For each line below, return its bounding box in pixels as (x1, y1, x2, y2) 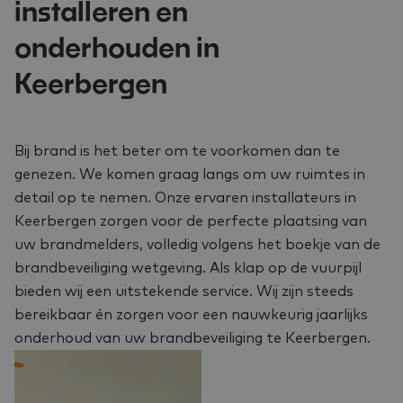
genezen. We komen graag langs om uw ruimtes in (14, 167, 365, 182)
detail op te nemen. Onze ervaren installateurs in (14, 191, 356, 205)
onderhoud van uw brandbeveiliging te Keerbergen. (14, 331, 371, 345)
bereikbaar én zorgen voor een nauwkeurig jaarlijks (14, 308, 368, 322)
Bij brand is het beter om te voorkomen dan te (14, 144, 340, 158)
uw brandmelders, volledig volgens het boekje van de (14, 237, 381, 252)
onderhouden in (14, 36, 219, 63)
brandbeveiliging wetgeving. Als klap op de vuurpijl (14, 261, 362, 275)
